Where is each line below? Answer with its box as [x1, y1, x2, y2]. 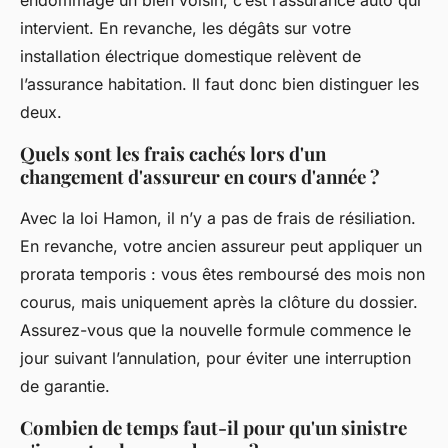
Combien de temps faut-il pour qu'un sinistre [20, 415, 407, 441]
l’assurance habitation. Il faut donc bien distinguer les [20, 74, 419, 95]
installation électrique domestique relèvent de [20, 46, 361, 67]
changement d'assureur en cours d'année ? [20, 164, 380, 190]
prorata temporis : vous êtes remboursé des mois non [20, 264, 425, 285]
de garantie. [20, 376, 110, 397]
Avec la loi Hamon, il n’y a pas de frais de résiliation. [20, 208, 416, 229]
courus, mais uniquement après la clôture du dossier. [20, 292, 418, 313]
